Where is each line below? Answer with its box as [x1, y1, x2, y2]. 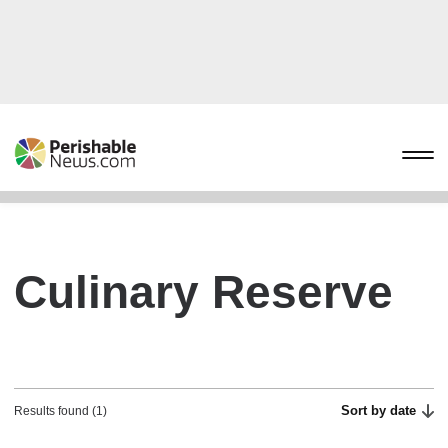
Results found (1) [14, 404, 107, 418]
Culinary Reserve [14, 266, 393, 318]
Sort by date [341, 403, 417, 418]
